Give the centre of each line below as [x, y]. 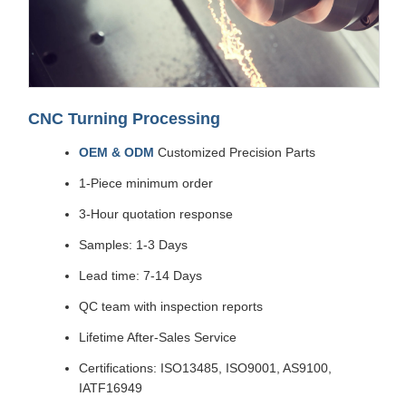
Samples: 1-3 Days [133, 245]
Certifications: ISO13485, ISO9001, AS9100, [205, 368]
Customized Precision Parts [235, 153]
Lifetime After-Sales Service [158, 338]
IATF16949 [111, 388]
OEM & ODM [116, 153]
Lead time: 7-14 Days [140, 276]
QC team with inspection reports [171, 307]
